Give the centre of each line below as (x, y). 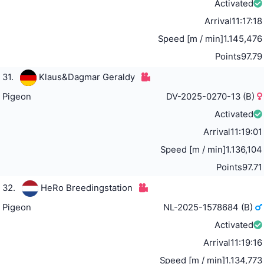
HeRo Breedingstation (86, 188)
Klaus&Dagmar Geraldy (87, 77)
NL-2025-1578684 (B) (209, 207)
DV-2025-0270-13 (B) (212, 96)
